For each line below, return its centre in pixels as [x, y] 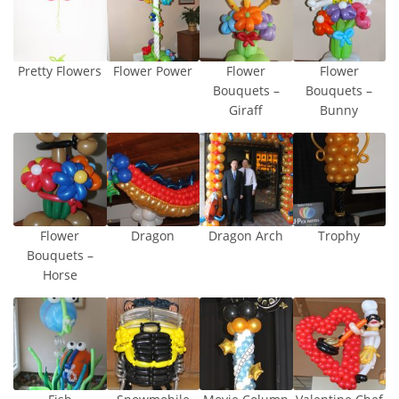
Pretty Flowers [60, 71]
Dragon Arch [246, 235]
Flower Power [153, 71]
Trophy [339, 235]
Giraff [246, 110]
